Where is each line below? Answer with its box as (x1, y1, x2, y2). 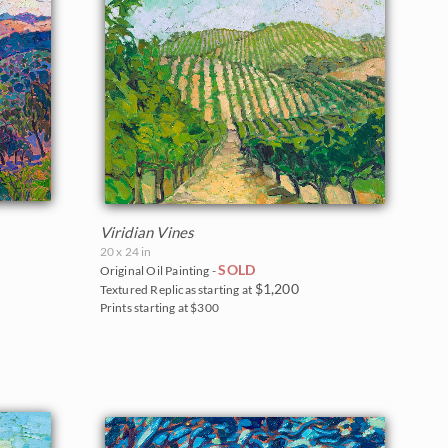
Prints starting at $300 (99, 299, 220, 315)
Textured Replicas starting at (99, 281, 255, 297)
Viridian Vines (99, 222, 195, 241)
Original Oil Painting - (99, 262, 219, 278)
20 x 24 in (99, 243, 152, 259)
